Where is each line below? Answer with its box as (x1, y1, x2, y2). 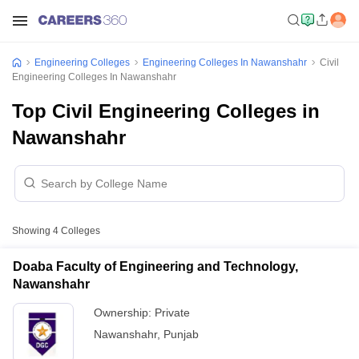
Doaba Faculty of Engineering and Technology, (13, 260, 298, 273)
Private (155, 306, 190, 319)
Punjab (163, 328, 199, 341)
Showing (12, 225, 53, 236)
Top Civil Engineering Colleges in (12, 100, 320, 122)
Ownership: (94, 306, 155, 319)
